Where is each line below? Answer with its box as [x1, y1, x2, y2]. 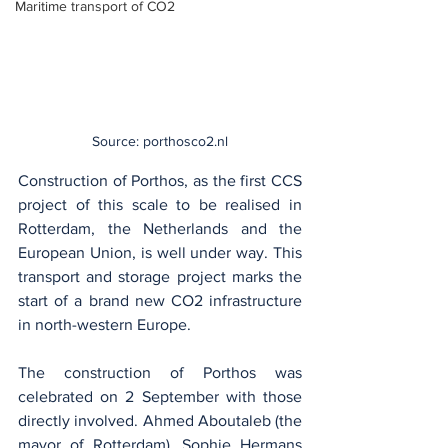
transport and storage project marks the [18, 267, 302, 285]
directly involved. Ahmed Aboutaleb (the [18, 411, 302, 429]
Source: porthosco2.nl [92, 132, 228, 149]
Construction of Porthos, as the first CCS [18, 171, 302, 189]
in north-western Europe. [18, 315, 191, 333]
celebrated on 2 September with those [18, 387, 302, 405]
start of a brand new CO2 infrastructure [18, 291, 302, 309]
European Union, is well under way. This [18, 243, 302, 261]
